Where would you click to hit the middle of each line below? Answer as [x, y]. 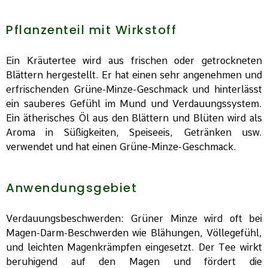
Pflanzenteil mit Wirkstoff [91, 30]
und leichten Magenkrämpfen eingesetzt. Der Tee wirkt [134, 248]
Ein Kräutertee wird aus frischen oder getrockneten [134, 61]
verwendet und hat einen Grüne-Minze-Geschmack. [121, 147]
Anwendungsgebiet [71, 188]
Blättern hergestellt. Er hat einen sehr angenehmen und [134, 75]
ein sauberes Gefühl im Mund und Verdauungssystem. [134, 104]
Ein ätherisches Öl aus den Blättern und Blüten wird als [134, 118]
